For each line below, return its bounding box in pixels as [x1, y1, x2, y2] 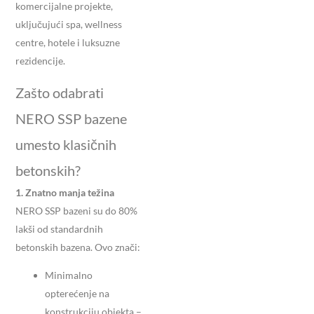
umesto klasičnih [15, 136, 116, 153]
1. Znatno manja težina [15, 186, 114, 199]
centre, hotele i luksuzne [15, 36, 120, 49]
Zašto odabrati [15, 84, 104, 102]
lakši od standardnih [15, 223, 103, 235]
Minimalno [45, 269, 93, 282]
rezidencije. [15, 55, 65, 67]
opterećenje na [45, 287, 109, 300]
